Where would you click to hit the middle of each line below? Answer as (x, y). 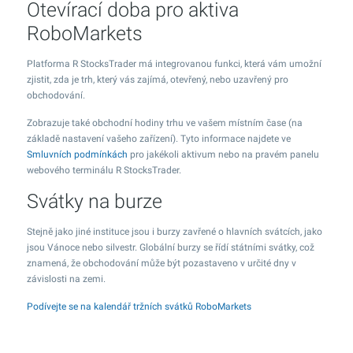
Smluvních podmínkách (77, 154)
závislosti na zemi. (66, 279)
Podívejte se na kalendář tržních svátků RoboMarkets (139, 307)
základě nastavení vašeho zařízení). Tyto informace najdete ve (159, 139)
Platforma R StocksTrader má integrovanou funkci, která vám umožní (174, 64)
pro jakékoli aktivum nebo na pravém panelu (223, 154)
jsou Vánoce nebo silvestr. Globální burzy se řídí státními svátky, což (171, 247)
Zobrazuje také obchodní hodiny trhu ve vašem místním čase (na (165, 123)
